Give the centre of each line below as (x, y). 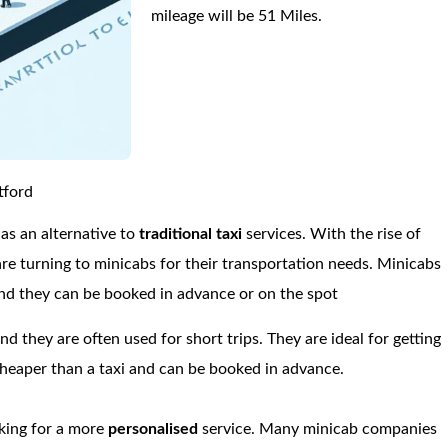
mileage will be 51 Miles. (237, 16)
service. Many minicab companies (320, 429)
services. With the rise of (334, 234)
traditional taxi (191, 234)
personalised (155, 429)
